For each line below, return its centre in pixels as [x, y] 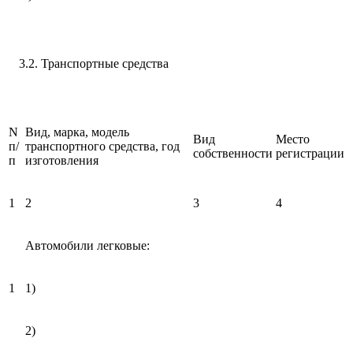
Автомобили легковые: [87, 245]
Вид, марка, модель [77, 132]
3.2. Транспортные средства [87, 63]
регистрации [310, 153]
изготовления [62, 160]
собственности [233, 153]
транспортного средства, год [102, 146]
